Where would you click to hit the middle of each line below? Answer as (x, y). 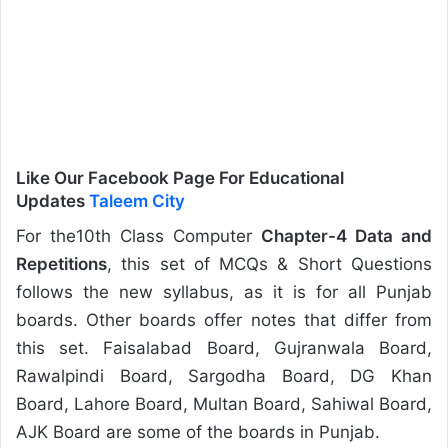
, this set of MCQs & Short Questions (269, 263)
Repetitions (61, 263)
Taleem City (137, 201)
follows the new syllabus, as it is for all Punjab (224, 291)
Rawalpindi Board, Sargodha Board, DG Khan (224, 375)
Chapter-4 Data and (346, 235)
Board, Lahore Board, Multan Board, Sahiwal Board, (224, 403)
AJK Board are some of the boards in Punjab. (198, 431)
